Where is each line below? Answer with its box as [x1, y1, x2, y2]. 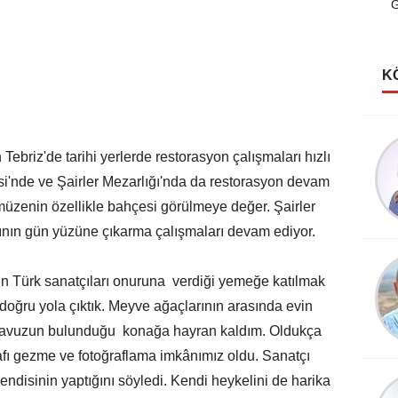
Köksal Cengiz [225, 257, 323, 273]
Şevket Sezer [229, 376, 318, 392]
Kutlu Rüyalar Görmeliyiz [201, 162, 346, 178]
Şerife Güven [230, 139, 318, 155]
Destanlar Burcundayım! [203, 280, 345, 296]
